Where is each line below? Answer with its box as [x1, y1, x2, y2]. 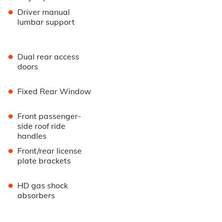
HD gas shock [17, 180, 68, 191]
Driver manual [17, 7, 70, 17]
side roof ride [17, 121, 66, 131]
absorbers [17, 190, 55, 201]
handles [17, 131, 47, 141]
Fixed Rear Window [17, 86, 92, 97]
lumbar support [17, 17, 75, 27]
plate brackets [17, 156, 71, 166]
